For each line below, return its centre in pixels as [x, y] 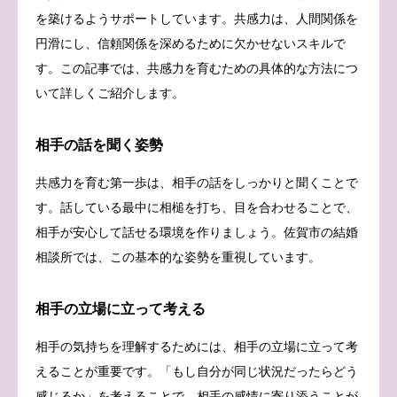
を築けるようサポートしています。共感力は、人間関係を [197, 18]
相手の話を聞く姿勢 [99, 144]
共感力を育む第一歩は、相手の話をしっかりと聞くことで [197, 182]
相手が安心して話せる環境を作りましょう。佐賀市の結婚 [197, 232]
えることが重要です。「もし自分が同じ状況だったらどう [197, 371]
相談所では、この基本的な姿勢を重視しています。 [178, 257]
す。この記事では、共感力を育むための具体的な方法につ [197, 68]
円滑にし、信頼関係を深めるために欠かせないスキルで [191, 43]
